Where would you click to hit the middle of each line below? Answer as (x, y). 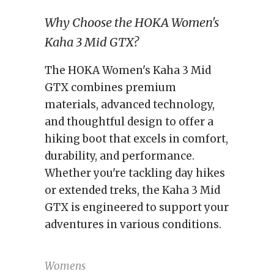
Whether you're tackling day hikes (135, 173)
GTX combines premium (110, 87)
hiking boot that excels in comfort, (136, 139)
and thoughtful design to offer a (129, 122)
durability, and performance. (120, 156)
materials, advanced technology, (130, 105)
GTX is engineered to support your (137, 207)
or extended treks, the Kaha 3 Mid (132, 190)
